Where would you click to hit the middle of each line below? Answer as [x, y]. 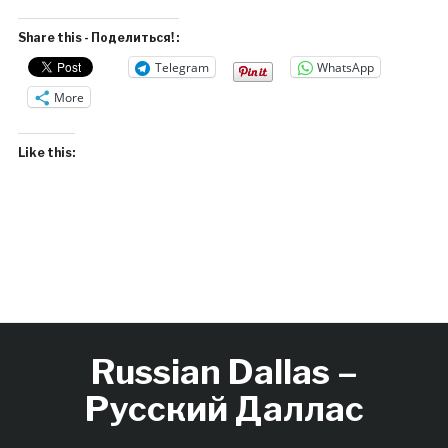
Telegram [181, 67]
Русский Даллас [224, 409]
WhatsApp [345, 67]
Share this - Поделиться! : [98, 38]
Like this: [46, 153]
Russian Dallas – [224, 372]
